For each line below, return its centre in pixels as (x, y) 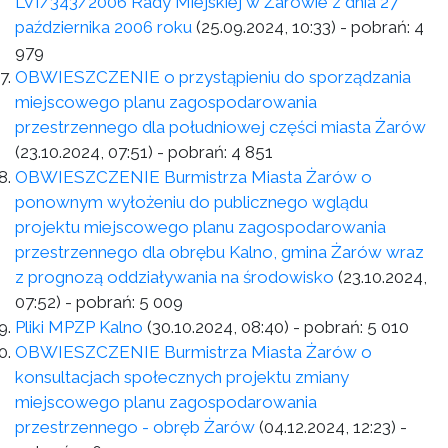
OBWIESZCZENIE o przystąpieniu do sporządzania (213, 77)
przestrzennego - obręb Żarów (135, 427)
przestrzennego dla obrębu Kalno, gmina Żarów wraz (219, 252)
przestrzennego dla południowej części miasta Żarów (220, 127)
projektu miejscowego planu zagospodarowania (200, 227)
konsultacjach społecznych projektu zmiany (182, 377)
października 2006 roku (103, 27)
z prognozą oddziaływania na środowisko (174, 277)
